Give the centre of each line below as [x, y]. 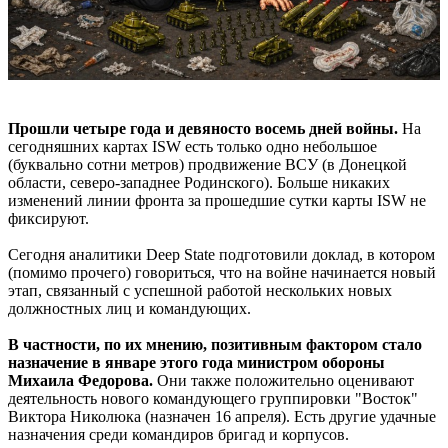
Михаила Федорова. [82, 380]
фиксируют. [48, 218]
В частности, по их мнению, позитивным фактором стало [215, 344]
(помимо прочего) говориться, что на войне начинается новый [222, 272]
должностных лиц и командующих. [129, 308]
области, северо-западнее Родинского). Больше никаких [199, 182]
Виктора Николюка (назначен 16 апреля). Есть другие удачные [222, 416]
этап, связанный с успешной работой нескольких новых [200, 290]
